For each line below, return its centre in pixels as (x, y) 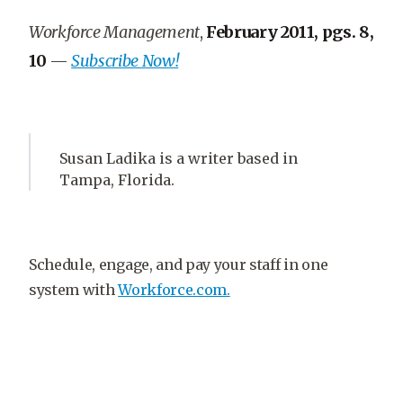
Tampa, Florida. (117, 180)
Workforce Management (114, 32)
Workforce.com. (174, 290)
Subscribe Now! (125, 61)
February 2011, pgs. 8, (290, 32)
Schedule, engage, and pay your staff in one (179, 264)
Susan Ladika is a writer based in (179, 158)
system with (74, 290)
